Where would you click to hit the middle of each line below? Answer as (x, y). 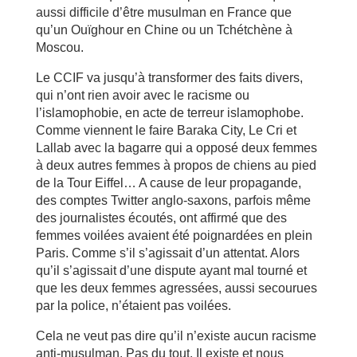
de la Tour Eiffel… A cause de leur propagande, (168, 182)
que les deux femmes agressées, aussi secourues (176, 288)
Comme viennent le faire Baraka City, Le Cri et (166, 130)
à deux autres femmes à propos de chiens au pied (176, 165)
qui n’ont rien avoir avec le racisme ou (142, 95)
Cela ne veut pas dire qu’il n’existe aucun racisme (176, 335)
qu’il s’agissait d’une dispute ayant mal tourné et (171, 270)
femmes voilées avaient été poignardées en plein (174, 235)
